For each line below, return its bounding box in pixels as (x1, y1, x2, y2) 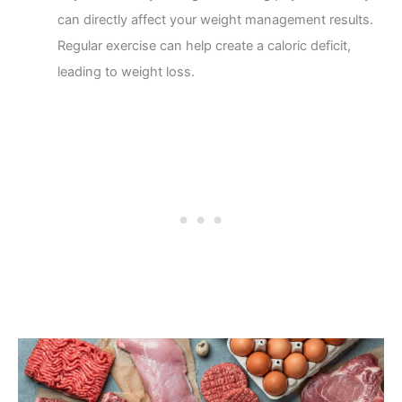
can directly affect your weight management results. (57, 11, 373, 28)
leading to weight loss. (57, 63, 195, 80)
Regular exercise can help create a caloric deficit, (57, 37, 351, 54)
